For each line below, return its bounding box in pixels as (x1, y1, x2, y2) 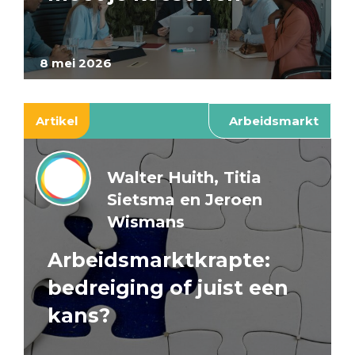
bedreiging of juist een (48, 276, 288, 300)
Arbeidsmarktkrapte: (48, 248, 270, 273)
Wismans (107, 212, 185, 232)
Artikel (36, 113, 78, 129)
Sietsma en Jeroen (107, 190, 262, 210)
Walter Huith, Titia (107, 168, 261, 188)
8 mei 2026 (40, 55, 112, 71)
